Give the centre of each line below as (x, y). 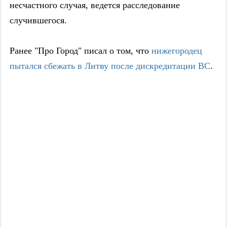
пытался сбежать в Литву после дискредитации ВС (110, 66)
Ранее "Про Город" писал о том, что (81, 51)
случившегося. (38, 21)
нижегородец (177, 51)
